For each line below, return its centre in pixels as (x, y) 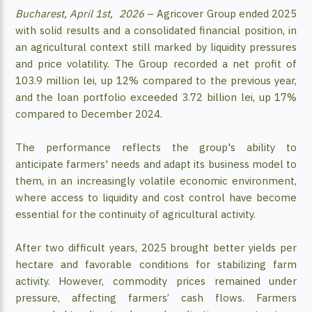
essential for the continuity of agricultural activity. (135, 214)
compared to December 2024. (88, 114)
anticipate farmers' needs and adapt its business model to (156, 164)
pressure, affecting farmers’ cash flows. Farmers (156, 298)
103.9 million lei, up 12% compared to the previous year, (156, 81)
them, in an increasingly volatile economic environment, (156, 181)
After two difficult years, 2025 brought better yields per (156, 248)
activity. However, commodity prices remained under (156, 281)
